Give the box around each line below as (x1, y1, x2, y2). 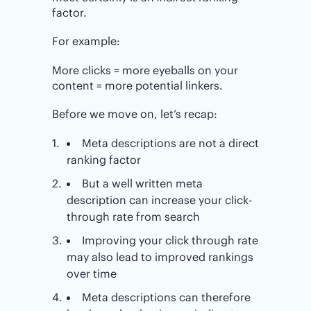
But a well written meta (81, 176, 203, 190)
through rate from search (66, 209, 200, 224)
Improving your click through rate (81, 233, 258, 247)
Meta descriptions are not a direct (81, 135, 259, 150)
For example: (52, 34, 120, 49)
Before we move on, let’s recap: (52, 106, 217, 121)
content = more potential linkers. (52, 78, 223, 92)
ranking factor (66, 152, 141, 167)
